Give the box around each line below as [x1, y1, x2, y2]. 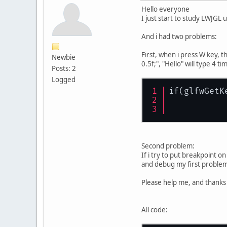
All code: [141, 205, 168, 214]
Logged [52, 74, 75, 84]
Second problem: [141, 141, 195, 150]
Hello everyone [141, 4, 190, 14]
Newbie [52, 52, 75, 62]
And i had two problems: [141, 31, 217, 41]
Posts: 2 [52, 63, 76, 73]
